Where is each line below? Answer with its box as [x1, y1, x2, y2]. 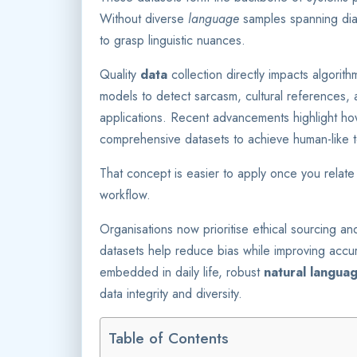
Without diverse [100, 9, 188, 28]
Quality [100, 65, 140, 84]
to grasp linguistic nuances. [100, 30, 245, 49]
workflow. [100, 185, 151, 204]
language [188, 9, 239, 28]
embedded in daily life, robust [100, 262, 264, 281]
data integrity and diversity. [100, 284, 242, 303]
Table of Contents [108, 326, 229, 349]
